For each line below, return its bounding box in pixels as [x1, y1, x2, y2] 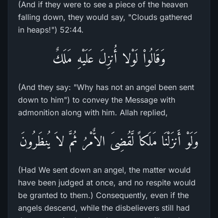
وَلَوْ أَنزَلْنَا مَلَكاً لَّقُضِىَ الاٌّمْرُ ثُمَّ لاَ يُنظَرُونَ [19, 133, 199, 148]
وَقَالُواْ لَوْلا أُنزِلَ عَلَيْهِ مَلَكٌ [52, 51, 166, 66]
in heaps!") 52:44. [18, 25, 84, 35]
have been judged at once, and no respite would [18, 178, 196, 187]
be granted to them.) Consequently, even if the [18, 190, 189, 200]
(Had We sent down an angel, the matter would [18, 165, 191, 175]
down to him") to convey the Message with [18, 95, 175, 105]
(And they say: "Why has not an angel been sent [18, 82, 194, 92]
